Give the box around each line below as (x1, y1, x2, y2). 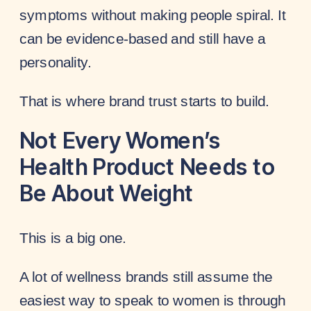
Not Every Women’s (19, 127, 221, 155)
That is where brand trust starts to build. (19, 92, 269, 109)
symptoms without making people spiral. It (19, 6, 286, 24)
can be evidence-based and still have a (19, 30, 266, 47)
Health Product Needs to (19, 153, 276, 181)
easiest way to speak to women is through (19, 291, 286, 308)
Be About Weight (19, 179, 194, 208)
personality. (19, 53, 92, 70)
